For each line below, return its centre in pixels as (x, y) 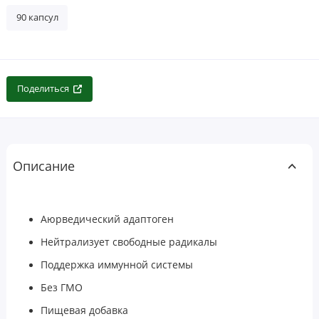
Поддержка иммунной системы (117, 264)
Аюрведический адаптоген (107, 219)
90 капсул (37, 18)
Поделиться (43, 89)
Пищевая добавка (84, 310)
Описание (44, 166)
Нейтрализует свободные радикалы (129, 241)
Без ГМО (62, 287)
